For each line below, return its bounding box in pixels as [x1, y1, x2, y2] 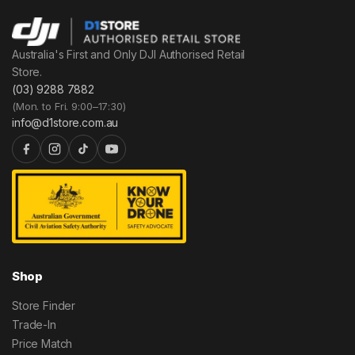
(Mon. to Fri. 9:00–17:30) [12, 100, 126, 113]
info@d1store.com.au [12, 116, 119, 130]
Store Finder [12, 299, 76, 312]
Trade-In [12, 318, 56, 331]
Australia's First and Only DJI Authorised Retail [12, 48, 246, 62]
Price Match [12, 337, 73, 350]
